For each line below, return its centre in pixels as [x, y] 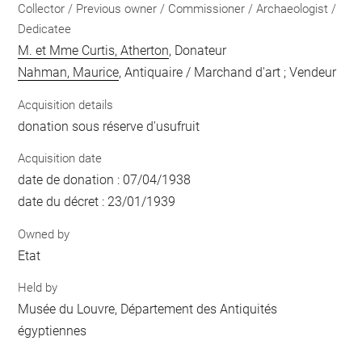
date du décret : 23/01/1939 [97, 202]
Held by [38, 288]
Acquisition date [60, 158]
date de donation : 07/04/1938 [105, 180]
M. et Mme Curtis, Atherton [94, 51]
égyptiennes [53, 331]
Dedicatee [45, 29]
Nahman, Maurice [69, 72]
